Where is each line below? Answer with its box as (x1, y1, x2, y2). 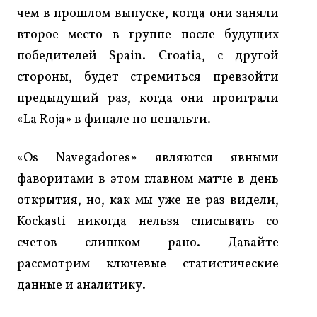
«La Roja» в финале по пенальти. (17, 111, 211, 129)
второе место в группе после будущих (17, 26, 279, 45)
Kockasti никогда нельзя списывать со (17, 213, 279, 231)
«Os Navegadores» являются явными (17, 149, 279, 168)
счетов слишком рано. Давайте (17, 234, 279, 253)
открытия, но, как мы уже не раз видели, (17, 192, 279, 210)
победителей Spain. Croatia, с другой (17, 47, 279, 66)
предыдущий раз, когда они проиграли (17, 90, 279, 108)
